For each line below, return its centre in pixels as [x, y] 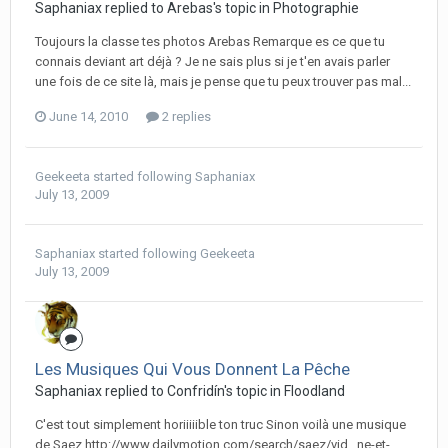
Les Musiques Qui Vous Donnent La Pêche [192, 369]
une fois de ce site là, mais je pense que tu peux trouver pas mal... [223, 81]
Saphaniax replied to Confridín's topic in [159, 391]
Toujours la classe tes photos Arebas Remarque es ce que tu [210, 41]
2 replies [185, 116]
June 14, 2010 [88, 116]
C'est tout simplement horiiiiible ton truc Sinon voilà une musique [220, 424]
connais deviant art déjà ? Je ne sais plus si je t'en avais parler [212, 61]
